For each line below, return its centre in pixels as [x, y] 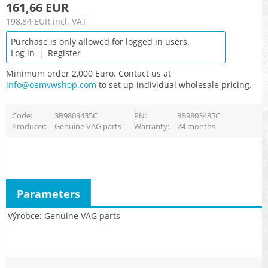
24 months [196, 127]
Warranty [150, 127]
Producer [28, 127]
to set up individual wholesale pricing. [174, 85]
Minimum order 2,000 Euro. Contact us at [89, 74]
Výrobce [24, 215]
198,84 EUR [28, 22]
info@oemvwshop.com [51, 85]
